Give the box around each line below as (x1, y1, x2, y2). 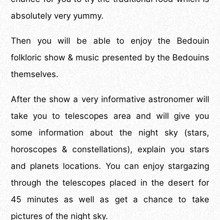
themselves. (11, 69, 59, 80)
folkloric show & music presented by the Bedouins (11, 53, 209, 63)
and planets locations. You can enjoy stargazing (11, 161, 209, 171)
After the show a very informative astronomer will (11, 94, 209, 105)
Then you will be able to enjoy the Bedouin (11, 36, 209, 46)
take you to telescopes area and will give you (11, 111, 209, 121)
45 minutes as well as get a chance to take (11, 194, 209, 205)
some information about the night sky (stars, (11, 128, 209, 138)
